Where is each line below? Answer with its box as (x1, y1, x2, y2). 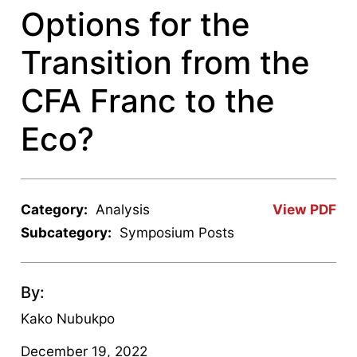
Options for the (21, 4, 251, 44)
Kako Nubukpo (21, 309, 116, 327)
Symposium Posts (120, 223, 235, 241)
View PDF (272, 200, 336, 218)
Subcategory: (21, 223, 112, 241)
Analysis (96, 200, 151, 218)
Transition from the (21, 42, 311, 82)
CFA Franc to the (21, 80, 276, 120)
